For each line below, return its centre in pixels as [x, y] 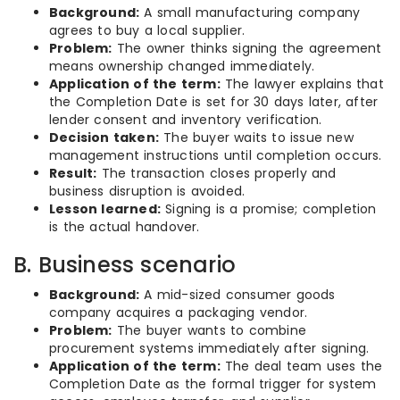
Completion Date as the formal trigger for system [213, 384]
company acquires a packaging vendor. [179, 312]
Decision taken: [104, 137]
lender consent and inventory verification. [186, 120]
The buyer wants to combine [209, 330]
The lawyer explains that [302, 84]
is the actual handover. [125, 227]
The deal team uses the [301, 366]
